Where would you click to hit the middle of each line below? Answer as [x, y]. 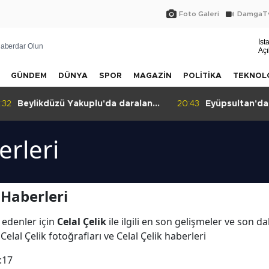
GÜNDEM [29, 76]
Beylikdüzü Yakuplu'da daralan [82, 104]
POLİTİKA [202, 76]
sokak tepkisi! [44, 116]
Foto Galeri [199, 14]
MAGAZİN [153, 76]
